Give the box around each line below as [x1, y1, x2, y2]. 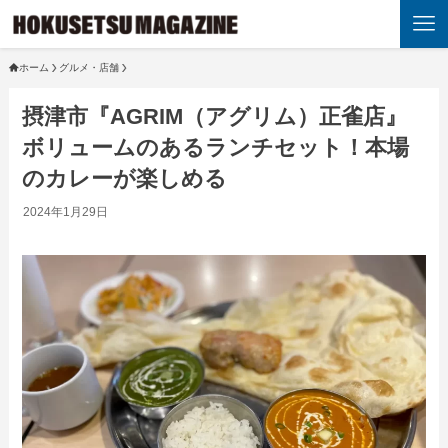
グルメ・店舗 [58, 62, 119, 73]
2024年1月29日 [23, 205, 109, 220]
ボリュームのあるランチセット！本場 [22, 135, 410, 161]
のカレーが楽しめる [22, 166, 228, 192]
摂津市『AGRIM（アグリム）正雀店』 [22, 104, 408, 130]
